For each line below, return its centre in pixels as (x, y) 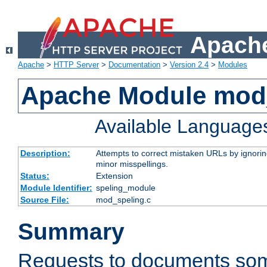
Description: (45, 153)
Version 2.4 (189, 65)
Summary (71, 232)
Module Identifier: (56, 188)
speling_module (125, 188)
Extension (114, 176)
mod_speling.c (123, 200)
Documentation (134, 65)
